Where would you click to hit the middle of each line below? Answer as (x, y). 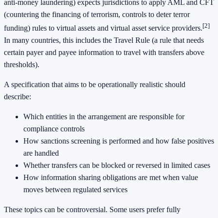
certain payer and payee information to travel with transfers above (104, 53)
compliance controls (54, 129)
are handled (41, 153)
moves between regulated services (75, 190)
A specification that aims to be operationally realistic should (95, 85)
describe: (18, 97)
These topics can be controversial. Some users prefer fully (92, 210)
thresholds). (22, 65)
